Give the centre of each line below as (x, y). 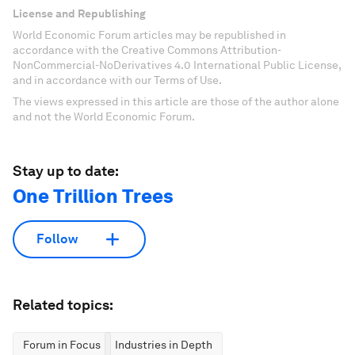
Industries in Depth (164, 344)
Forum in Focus (62, 344)
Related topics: (63, 304)
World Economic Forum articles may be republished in (149, 34)
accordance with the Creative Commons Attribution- (147, 50)
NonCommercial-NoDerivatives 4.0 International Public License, (177, 65)
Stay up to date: (66, 170)
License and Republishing (79, 13)
